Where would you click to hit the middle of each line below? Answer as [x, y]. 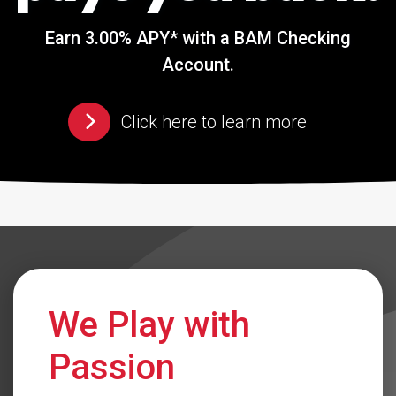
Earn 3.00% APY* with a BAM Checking [198, 38]
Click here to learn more [214, 122]
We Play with [149, 325]
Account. [198, 65]
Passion [112, 367]
